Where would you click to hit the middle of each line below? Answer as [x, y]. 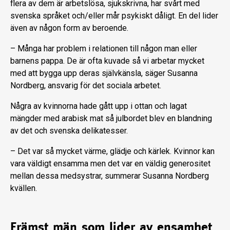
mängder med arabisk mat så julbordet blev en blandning [111, 119]
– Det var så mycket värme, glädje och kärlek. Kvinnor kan [112, 151]
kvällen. [24, 188]
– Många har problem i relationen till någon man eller [104, 49]
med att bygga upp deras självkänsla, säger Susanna [104, 73]
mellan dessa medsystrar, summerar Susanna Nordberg [110, 176]
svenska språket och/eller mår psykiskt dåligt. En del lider [114, 16]
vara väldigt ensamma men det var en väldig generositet [110, 164]
